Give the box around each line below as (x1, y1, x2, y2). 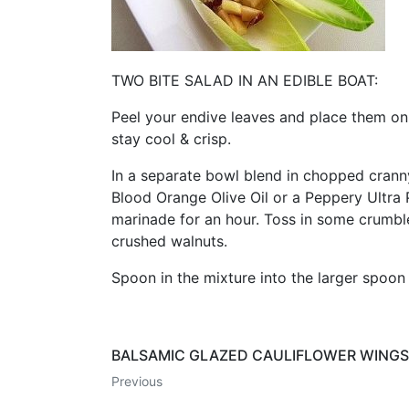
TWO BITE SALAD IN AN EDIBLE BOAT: (111, 71, 378, 90)
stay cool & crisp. (111, 130, 231, 149)
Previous (111, 373, 163, 390)
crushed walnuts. (111, 232, 227, 251)
